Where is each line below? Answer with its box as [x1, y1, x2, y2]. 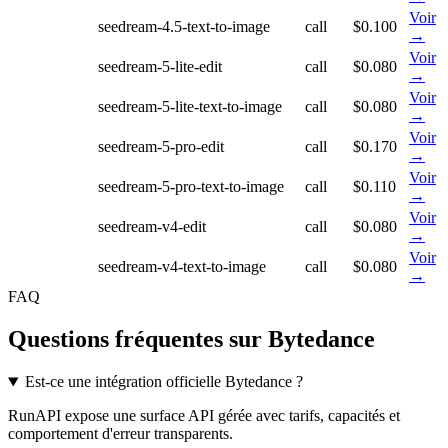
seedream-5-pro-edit [98, 138, 224, 156]
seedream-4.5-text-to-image [98, 18, 270, 36]
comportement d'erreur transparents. [8, 425, 233, 443]
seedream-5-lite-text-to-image [98, 98, 282, 116]
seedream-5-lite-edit [98, 58, 222, 76]
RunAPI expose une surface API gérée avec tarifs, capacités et [8, 407, 400, 425]
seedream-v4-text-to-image [98, 258, 266, 276]
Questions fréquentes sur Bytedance [8, 326, 375, 353]
